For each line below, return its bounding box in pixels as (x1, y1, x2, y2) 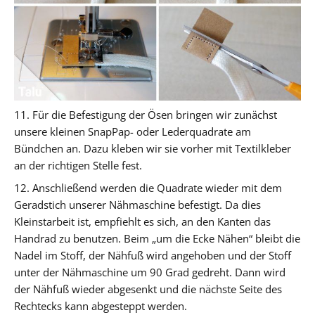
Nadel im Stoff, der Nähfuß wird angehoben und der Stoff (14, 247, 291, 262)
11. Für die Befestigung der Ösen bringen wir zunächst (14, 107, 277, 122)
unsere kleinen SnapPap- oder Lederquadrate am (14, 124, 251, 139)
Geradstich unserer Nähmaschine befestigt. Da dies (14, 197, 261, 212)
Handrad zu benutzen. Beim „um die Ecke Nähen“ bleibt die (14, 231, 300, 245)
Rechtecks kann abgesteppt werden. (14, 298, 187, 313)
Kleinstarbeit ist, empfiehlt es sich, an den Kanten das (14, 214, 271, 229)
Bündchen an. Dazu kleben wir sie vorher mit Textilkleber (14, 141, 291, 155)
